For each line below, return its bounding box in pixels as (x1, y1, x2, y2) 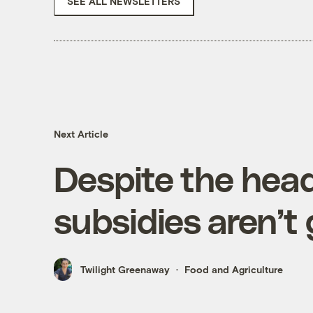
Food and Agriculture (184, 263, 283, 275)
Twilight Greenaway (80, 263, 170, 275)
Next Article (53, 128, 108, 140)
